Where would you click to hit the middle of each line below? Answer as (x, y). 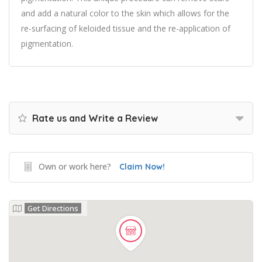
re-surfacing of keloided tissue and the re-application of (126, 28)
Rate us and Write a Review (94, 118)
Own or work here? (75, 166)
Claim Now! (142, 167)
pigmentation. (47, 44)
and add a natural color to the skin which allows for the (125, 13)
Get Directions (53, 208)
